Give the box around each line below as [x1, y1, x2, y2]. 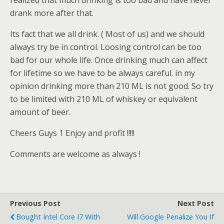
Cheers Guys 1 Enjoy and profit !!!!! [10, 127, 134, 138]
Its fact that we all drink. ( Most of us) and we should [10, 28, 204, 39]
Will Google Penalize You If [127, 212, 214, 221]
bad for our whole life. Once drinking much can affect [10, 54, 207, 65]
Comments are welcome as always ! [10, 148, 140, 159]
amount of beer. [10, 106, 70, 117]
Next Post [177, 198, 214, 208]
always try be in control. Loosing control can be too [10, 41, 201, 52]
